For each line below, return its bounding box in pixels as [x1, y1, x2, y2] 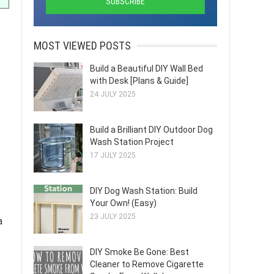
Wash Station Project [90, 137, 174, 147]
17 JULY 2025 [90, 151, 136, 160]
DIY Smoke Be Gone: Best [90, 247, 189, 257]
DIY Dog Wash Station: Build [90, 186, 198, 196]
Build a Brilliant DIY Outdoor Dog [90, 125, 213, 135]
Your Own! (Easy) [90, 198, 157, 208]
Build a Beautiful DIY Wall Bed [90, 64, 203, 73]
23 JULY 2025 [90, 212, 136, 221]
